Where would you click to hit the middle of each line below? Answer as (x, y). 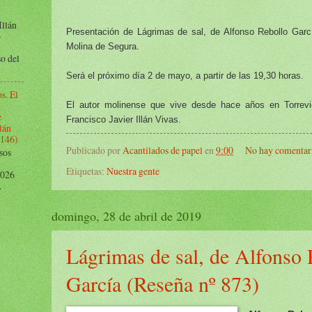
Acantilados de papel (163, 150)
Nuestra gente (133, 171)
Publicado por (94, 150)
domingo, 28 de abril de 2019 (126, 216)
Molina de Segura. (103, 46)
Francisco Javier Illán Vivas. (124, 119)
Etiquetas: (86, 171)
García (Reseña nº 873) (163, 283)
